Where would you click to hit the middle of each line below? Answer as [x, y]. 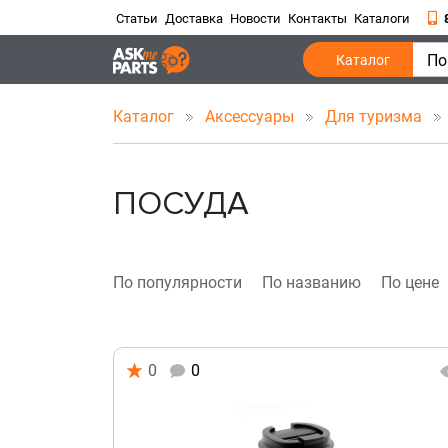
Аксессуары [251, 116]
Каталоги [382, 18]
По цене [409, 282]
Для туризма [375, 116]
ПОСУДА [180, 204]
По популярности [177, 282]
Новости [255, 18]
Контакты [317, 18]
